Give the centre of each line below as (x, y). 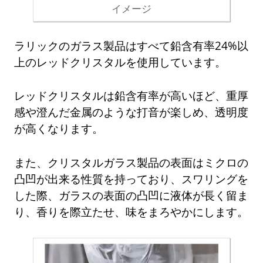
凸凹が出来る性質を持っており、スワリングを (131, 179)
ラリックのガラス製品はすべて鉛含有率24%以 (131, 45)
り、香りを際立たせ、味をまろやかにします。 (131, 212)
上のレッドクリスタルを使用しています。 (120, 62)
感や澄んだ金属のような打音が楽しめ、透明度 (131, 112)
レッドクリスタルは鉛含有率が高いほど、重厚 (131, 96)
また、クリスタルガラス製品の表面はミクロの (131, 163)
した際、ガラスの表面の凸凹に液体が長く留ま (131, 195)
